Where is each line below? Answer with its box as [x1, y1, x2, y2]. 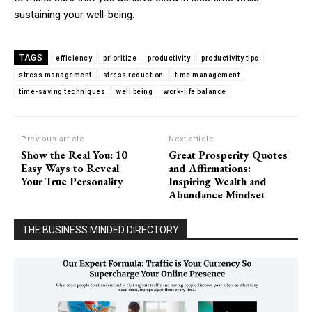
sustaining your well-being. [14, 8, 134, 21]
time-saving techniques [19, 87, 105, 95]
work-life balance [164, 87, 226, 95]
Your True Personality [21, 173, 123, 189]
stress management [19, 70, 92, 79]
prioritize [103, 54, 136, 62]
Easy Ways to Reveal [21, 160, 119, 175]
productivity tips [201, 54, 259, 62]
